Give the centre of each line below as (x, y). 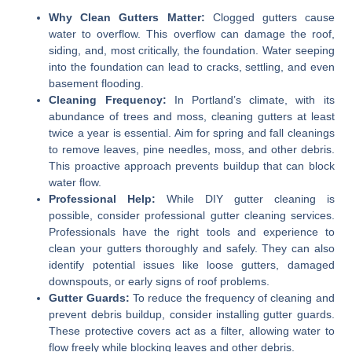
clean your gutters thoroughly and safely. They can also (192, 249)
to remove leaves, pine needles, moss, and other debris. (192, 150)
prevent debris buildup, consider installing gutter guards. (192, 315)
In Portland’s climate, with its (250, 100)
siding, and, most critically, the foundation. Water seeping (192, 51)
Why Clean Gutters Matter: (127, 18)
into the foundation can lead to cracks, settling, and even (192, 67)
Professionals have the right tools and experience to (192, 232)
